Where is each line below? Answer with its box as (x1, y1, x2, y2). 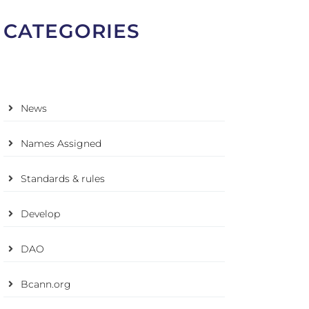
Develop (20, 207, 60, 220)
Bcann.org (20, 277, 71, 290)
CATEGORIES (3, 19, 140, 43)
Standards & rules (20, 172, 105, 185)
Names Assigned (20, 137, 101, 150)
